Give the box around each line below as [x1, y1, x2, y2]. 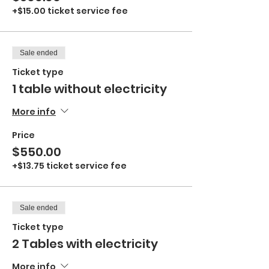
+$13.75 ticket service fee [12, 160, 127, 172]
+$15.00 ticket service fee [12, 5, 128, 17]
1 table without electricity [12, 80, 167, 97]
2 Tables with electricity [12, 235, 158, 252]
